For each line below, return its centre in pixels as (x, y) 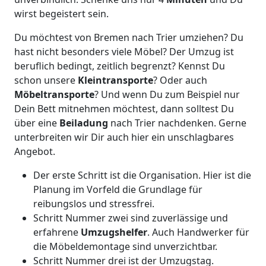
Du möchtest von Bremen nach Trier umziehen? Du (129, 37)
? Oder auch (180, 80)
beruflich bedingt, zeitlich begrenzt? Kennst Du (120, 66)
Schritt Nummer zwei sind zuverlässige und (131, 218)
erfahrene (57, 232)
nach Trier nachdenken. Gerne (178, 123)
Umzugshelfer (114, 232)
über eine (37, 123)
